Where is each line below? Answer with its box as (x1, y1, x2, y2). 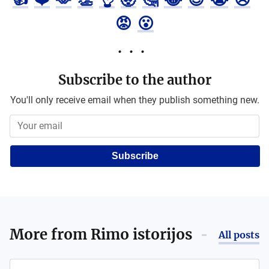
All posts (219, 229, 259, 241)
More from (10, 225, 91, 244)
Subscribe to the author (58, 71, 211, 88)
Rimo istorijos (91, 225, 192, 244)
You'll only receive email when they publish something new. (10, 94, 259, 106)
